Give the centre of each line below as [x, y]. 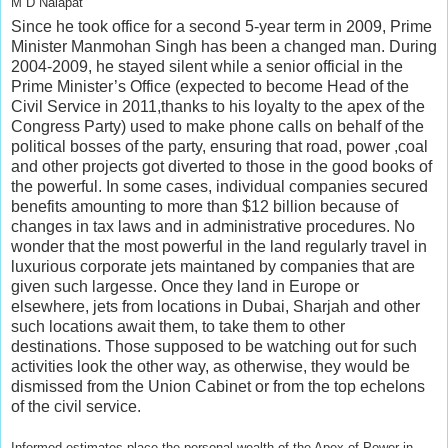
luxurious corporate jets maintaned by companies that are [213, 267]
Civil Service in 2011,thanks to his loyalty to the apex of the [218, 107]
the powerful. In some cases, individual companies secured [219, 187]
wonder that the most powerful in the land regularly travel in [219, 247]
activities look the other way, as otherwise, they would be [210, 367]
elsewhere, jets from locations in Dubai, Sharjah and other [215, 307]
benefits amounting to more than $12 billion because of [204, 207]
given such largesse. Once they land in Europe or [185, 287]
